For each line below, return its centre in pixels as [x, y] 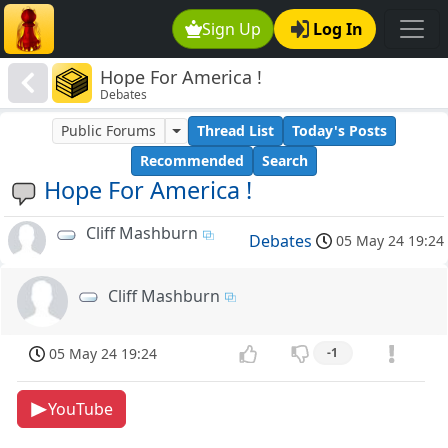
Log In [338, 29]
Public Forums [109, 131]
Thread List [235, 131]
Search [285, 161]
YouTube [80, 409]
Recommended [192, 161]
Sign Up [232, 29]
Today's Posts [339, 131]
